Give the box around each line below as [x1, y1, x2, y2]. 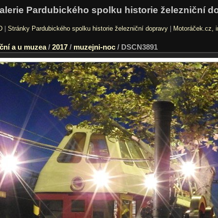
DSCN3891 [121, 42, 158, 51]
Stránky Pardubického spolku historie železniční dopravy [7, 24, 168, 32]
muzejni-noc [73, 42, 115, 51]
